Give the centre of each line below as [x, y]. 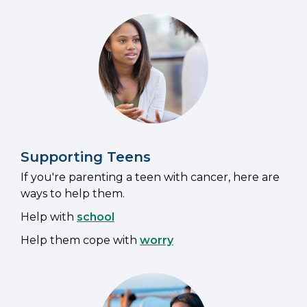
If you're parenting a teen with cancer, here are [150, 177]
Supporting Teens [86, 157]
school [96, 217]
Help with [49, 217]
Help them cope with [80, 241]
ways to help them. [73, 194]
